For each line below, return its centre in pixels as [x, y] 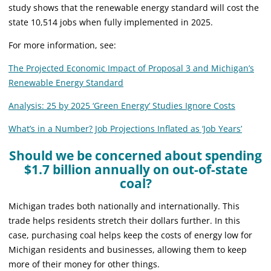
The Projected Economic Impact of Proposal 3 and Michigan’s [131, 68]
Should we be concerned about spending [135, 155]
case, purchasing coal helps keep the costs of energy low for [130, 235]
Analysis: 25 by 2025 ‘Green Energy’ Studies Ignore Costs [122, 105]
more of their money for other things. [84, 264]
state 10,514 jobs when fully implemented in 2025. [111, 22]
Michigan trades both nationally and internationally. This [124, 206]
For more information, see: [62, 45]
